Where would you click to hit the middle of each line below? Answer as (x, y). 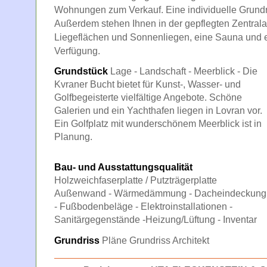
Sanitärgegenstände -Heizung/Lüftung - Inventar (156, 220)
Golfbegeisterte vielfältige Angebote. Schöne (148, 97)
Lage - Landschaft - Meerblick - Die (183, 71)
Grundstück (81, 71)
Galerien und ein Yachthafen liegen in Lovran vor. (158, 111)
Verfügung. (77, 51)
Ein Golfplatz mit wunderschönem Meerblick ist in (158, 124)
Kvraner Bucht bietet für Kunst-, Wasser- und (148, 84)
